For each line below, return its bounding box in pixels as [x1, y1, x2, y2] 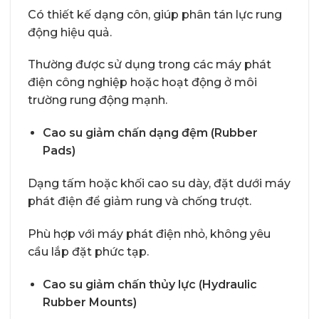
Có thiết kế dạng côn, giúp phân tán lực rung [28, 7, 282, 21]
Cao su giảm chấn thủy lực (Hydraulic [42, 277, 257, 291]
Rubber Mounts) [42, 295, 137, 309]
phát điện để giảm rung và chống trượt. [28, 194, 251, 208]
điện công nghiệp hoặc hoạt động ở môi [28, 75, 257, 90]
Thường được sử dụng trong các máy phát [28, 58, 271, 72]
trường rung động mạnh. [28, 93, 167, 108]
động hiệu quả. [28, 25, 112, 39]
